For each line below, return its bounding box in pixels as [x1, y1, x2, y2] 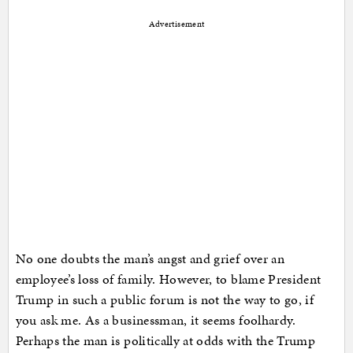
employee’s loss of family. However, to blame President [15, 269, 321, 288]
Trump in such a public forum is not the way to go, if [15, 289, 314, 309]
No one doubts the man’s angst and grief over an [15, 248, 284, 268]
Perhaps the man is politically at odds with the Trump [15, 330, 316, 350]
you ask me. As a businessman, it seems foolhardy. [15, 310, 296, 329]
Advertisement [148, 17, 205, 30]
